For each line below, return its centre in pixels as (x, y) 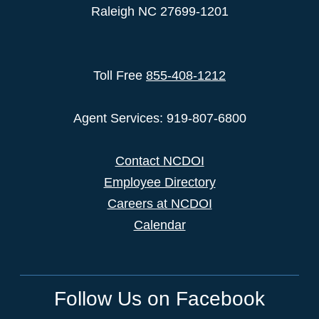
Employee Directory (159, 183)
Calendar (159, 225)
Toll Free (120, 76)
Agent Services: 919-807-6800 (159, 119)
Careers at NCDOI (159, 204)
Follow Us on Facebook (159, 299)
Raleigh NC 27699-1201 (159, 12)
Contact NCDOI (159, 161)
